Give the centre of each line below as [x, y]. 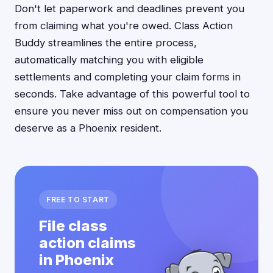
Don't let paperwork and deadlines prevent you [129, 9]
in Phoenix [76, 260]
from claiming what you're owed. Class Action [124, 26]
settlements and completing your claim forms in [128, 77]
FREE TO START [78, 200]
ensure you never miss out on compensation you [131, 111]
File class [73, 226]
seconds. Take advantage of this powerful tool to [132, 94]
